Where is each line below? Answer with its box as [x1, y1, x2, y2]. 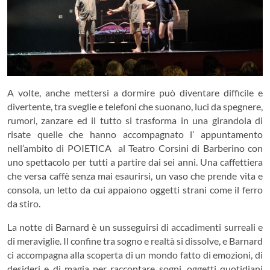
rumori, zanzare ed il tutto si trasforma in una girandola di [7, 114, 263, 126]
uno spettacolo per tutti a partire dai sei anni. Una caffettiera [7, 155, 263, 168]
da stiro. [7, 197, 40, 209]
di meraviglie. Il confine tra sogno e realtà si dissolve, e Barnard [7, 234, 263, 246]
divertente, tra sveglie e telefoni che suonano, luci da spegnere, [7, 100, 263, 112]
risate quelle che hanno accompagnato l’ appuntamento [7, 128, 263, 140]
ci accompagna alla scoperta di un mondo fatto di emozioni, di [7, 248, 263, 260]
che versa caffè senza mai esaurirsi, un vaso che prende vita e [7, 169, 263, 181]
